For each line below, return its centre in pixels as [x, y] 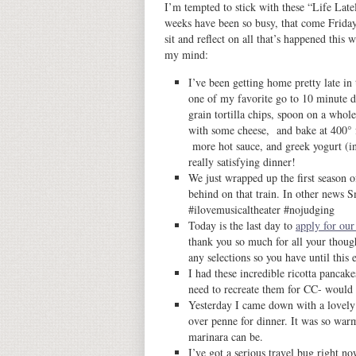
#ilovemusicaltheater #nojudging [261, 209]
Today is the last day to [242, 225]
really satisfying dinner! [242, 162]
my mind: [186, 54]
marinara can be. [226, 337]
